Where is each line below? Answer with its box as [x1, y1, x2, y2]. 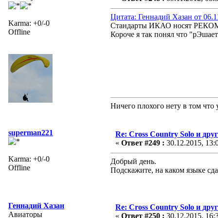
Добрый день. [110, 157, 156, 165]
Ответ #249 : [121, 138, 164, 147]
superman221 [8, 128, 53, 137]
